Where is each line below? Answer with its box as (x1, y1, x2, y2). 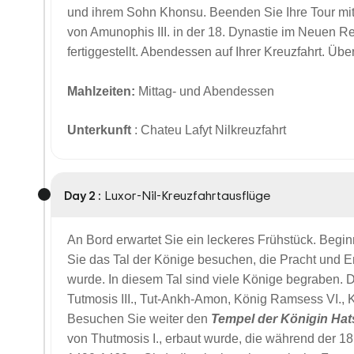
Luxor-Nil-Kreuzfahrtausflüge (104, 186, 270, 204)
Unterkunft (67, 123, 134, 137)
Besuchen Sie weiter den (67, 312, 208, 326)
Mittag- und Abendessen (138, 85, 274, 98)
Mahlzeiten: (67, 85, 138, 98)
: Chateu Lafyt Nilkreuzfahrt (134, 123, 286, 137)
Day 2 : (64, 186, 101, 204)
